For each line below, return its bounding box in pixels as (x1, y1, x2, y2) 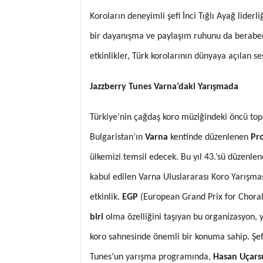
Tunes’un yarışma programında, (90, 252, 213, 262)
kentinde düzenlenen (168, 132, 251, 142)
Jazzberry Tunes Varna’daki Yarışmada (90, 82, 238, 92)
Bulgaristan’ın (90, 132, 145, 142)
